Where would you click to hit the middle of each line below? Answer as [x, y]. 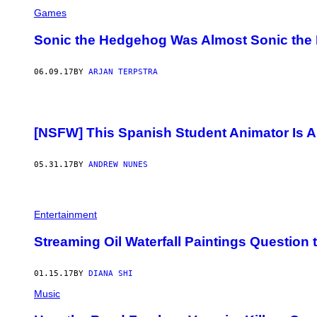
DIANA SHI [111, 273]
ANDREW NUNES [118, 165]
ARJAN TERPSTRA [123, 71]
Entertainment [65, 215]
